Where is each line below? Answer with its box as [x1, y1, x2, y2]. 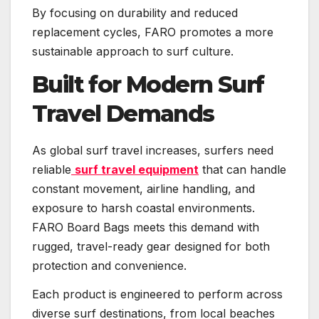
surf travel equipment [75, 162, 199, 177]
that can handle [199, 162, 286, 177]
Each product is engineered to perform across [32, 287, 283, 302]
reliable [32, 162, 71, 177]
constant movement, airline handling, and [32, 182, 255, 197]
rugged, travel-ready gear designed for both [32, 239, 270, 254]
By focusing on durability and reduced [32, 5, 238, 20]
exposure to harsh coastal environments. [32, 201, 255, 216]
